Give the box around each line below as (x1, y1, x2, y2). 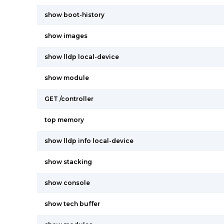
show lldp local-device (44, 53, 119, 60)
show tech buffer (44, 200, 100, 207)
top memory (44, 116, 84, 123)
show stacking (44, 158, 92, 165)
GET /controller (44, 95, 93, 102)
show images (44, 32, 87, 39)
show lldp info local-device (44, 137, 133, 144)
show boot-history (44, 11, 104, 18)
